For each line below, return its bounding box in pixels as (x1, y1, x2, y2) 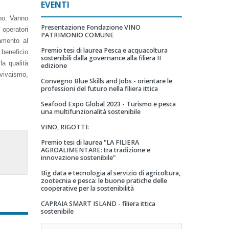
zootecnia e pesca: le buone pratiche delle (40, 176, 167, 185)
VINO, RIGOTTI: (40, 123, 89, 131)
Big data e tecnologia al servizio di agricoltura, (40, 169, 180, 177)
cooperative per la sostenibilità (40, 184, 134, 193)
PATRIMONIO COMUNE (40, 31, 114, 39)
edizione (40, 61, 67, 70)
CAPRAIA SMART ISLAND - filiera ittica (40, 199, 155, 208)
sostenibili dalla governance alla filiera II (40, 54, 161, 62)
